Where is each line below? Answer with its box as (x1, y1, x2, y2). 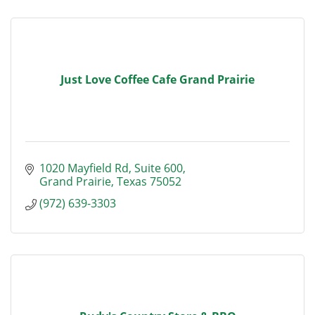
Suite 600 (134, 160, 183, 176)
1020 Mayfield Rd (39, 160, 129, 176)
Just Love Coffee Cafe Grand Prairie (60, 72, 255, 87)
